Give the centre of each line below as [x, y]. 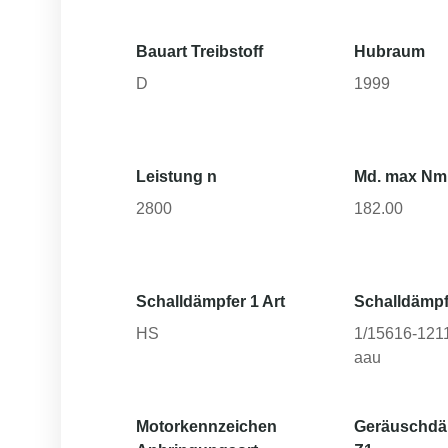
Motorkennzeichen [206, 426]
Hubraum [390, 51]
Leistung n [176, 176]
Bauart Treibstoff [199, 51]
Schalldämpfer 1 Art [210, 301]
